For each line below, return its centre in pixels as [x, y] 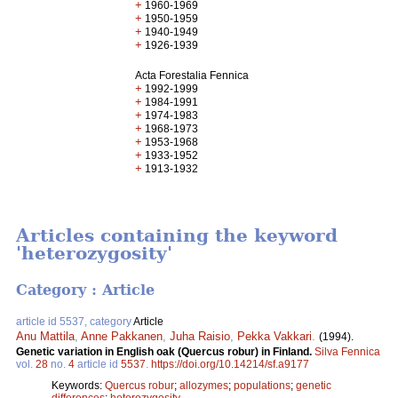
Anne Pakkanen [122, 336]
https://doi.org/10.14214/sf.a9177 [230, 364]
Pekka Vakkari [275, 336]
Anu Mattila [45, 336]
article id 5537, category [75, 321]
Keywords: [78, 385]
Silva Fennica [347, 351]
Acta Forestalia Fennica [192, 76]
